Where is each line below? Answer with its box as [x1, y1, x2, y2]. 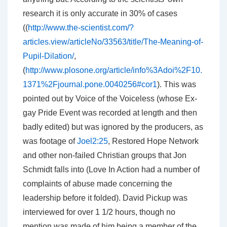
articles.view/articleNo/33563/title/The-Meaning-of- [23, 37, 203, 47]
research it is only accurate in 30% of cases [23, 9, 177, 18]
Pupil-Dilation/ [23, 52, 74, 61]
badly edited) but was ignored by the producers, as [23, 123, 203, 132]
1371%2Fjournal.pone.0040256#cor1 [23, 80, 157, 89]
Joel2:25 [77, 137, 108, 146]
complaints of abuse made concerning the [23, 179, 172, 188]
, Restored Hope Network [108, 137, 199, 146]
